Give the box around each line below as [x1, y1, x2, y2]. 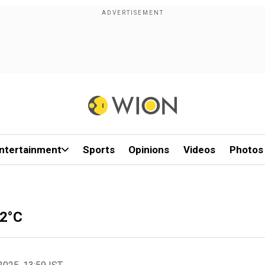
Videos [183, 144, 216, 156]
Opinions [128, 144, 170, 156]
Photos [229, 144, 263, 156]
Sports [82, 144, 115, 156]
